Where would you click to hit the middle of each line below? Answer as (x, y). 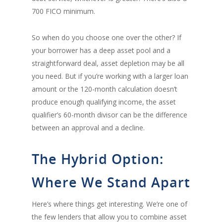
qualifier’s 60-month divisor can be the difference (110, 114)
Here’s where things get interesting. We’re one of (110, 204)
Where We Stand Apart (111, 182)
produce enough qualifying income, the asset (104, 102)
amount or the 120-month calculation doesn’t (105, 89)
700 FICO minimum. (63, 11)
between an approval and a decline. (88, 127)
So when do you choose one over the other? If (107, 37)
